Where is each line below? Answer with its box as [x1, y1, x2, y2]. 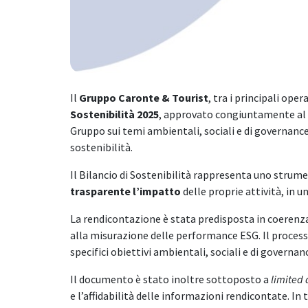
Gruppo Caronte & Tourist [79, 90, 208, 104]
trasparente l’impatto [70, 184, 181, 198]
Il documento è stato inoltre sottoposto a [70, 272, 271, 286]
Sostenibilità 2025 [70, 107, 159, 121]
